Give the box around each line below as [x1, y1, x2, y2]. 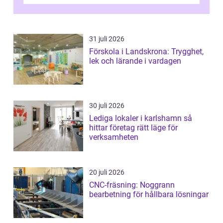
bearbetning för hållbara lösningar [89, 190, 209, 200]
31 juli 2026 [89, 35, 124, 43]
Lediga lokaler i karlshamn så [89, 113, 184, 123]
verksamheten [89, 132, 138, 142]
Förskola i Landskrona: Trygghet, [89, 47, 204, 57]
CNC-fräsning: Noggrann [89, 180, 175, 190]
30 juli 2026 [89, 102, 124, 110]
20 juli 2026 [89, 168, 124, 177]
